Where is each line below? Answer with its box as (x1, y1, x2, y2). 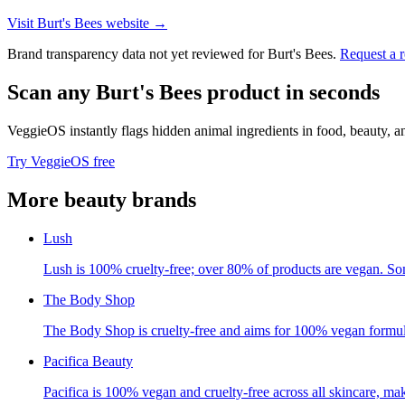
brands (127, 187, 196, 212)
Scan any (7, 80, 96, 105)
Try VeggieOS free (7, 154, 115, 170)
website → (102, 15, 167, 32)
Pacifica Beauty (43, 353, 133, 369)
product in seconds (202, 80, 380, 105)
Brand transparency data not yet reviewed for (7, 46, 268, 62)
